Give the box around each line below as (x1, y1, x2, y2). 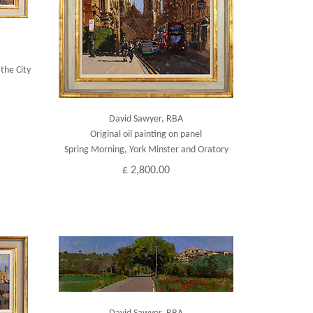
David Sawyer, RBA (109, 114, 184, 124)
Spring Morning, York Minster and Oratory (64, 145, 228, 155)
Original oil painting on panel (90, 129, 203, 140)
